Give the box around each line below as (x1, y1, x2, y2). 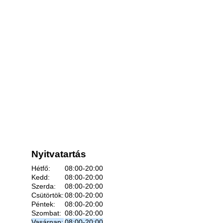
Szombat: (31, 209, 61, 217)
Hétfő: (31, 164, 50, 172)
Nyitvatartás (31, 149, 86, 159)
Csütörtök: (31, 191, 64, 199)
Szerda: (31, 182, 56, 190)
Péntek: (31, 200, 55, 208)
